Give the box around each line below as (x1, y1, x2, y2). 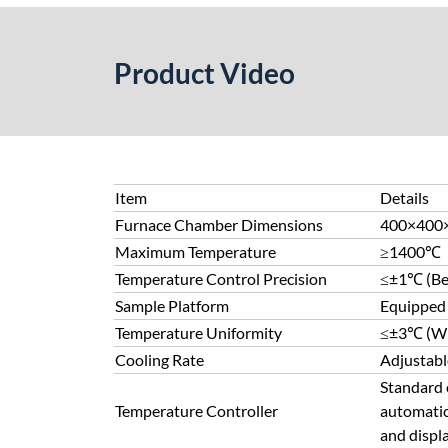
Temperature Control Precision (115, 269, 327, 288)
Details (380, 188, 429, 207)
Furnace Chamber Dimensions (115, 215, 323, 234)
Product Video (114, 56, 295, 90)
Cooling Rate (115, 350, 204, 369)
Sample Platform (115, 296, 229, 315)
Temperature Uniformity (115, 323, 282, 342)
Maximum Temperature (115, 242, 276, 261)
